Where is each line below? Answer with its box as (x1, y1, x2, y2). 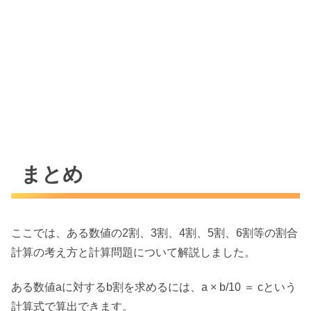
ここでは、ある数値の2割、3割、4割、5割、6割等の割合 (11, 226, 298, 239)
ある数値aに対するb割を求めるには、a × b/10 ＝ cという (11, 281, 296, 294)
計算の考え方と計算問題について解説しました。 (11, 246, 255, 258)
